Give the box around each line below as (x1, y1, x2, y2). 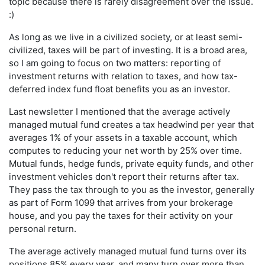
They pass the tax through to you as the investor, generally (9, 184, 254, 196)
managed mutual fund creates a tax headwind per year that (9, 119, 254, 131)
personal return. (9, 223, 76, 235)
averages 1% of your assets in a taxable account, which (9, 132, 237, 144)
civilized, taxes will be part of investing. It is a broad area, (9, 44, 247, 56)
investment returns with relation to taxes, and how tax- (9, 70, 238, 82)
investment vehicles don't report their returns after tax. (9, 171, 239, 183)
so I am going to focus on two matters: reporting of (9, 57, 221, 69)
